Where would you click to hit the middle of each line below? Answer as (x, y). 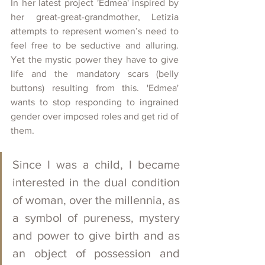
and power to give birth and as (96, 236)
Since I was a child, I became (96, 165)
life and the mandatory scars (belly (95, 74)
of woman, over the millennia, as (96, 200)
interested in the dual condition (96, 182)
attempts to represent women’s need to (95, 31)
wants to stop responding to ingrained (95, 102)
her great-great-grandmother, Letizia (95, 17)
